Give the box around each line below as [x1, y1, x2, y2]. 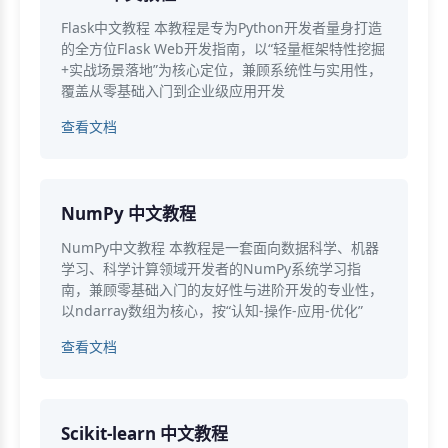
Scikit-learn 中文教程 [61, 421, 228, 445]
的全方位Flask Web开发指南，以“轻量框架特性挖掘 [61, 38, 385, 58]
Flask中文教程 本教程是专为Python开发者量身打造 [61, 17, 382, 37]
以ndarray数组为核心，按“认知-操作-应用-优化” [61, 300, 363, 320]
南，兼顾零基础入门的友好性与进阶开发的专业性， [61, 279, 383, 299]
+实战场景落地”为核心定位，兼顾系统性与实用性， [61, 59, 382, 79]
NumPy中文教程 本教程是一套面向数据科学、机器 [61, 237, 379, 257]
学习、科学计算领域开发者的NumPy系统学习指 [61, 258, 361, 278]
